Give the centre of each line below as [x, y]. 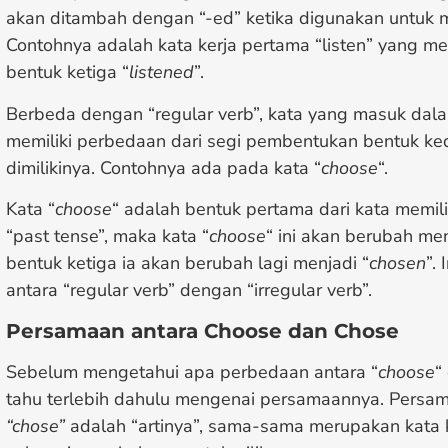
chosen [397, 263]
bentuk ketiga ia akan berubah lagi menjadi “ [187, 263]
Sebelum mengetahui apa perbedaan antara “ [192, 371]
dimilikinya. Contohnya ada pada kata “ [163, 167]
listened [161, 72]
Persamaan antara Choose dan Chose [202, 330]
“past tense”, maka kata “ [107, 236]
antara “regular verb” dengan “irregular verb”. [189, 290]
